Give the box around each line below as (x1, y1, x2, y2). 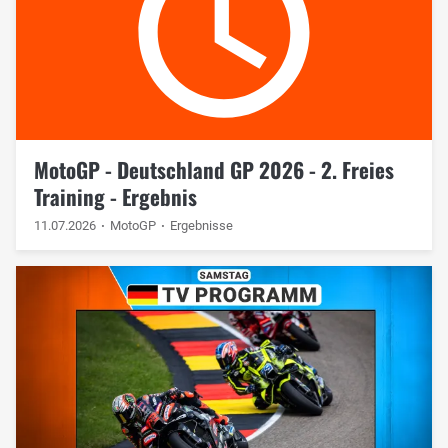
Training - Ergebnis (33, 180, 197, 212)
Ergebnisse (170, 217, 234, 233)
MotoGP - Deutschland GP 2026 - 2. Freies (33, 153, 394, 185)
